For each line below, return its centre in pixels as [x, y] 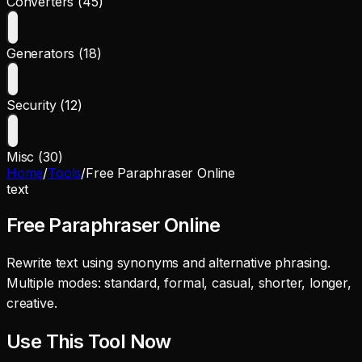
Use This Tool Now [89, 341]
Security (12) [44, 105]
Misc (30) [35, 157]
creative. [32, 303]
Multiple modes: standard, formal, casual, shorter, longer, [179, 282]
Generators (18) [54, 53]
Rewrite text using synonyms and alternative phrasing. [168, 262]
